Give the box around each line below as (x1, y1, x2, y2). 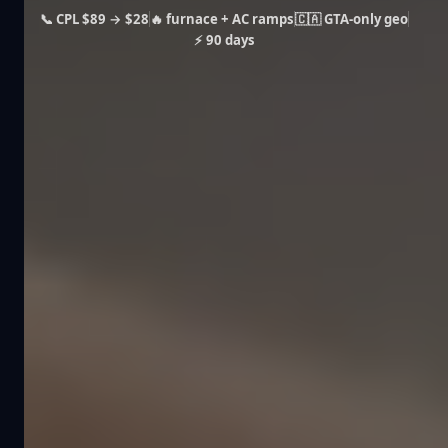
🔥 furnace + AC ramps (149, 9, 294, 28)
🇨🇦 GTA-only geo (294, 9, 408, 28)
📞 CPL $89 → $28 (39, 9, 149, 28)
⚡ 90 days (193, 30, 255, 49)
